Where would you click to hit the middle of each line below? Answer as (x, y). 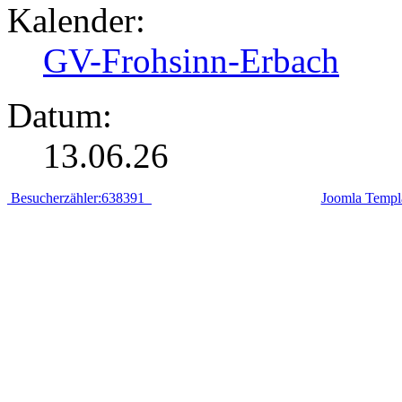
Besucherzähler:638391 (79, 197)
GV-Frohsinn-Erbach (191, 60)
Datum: (60, 115)
